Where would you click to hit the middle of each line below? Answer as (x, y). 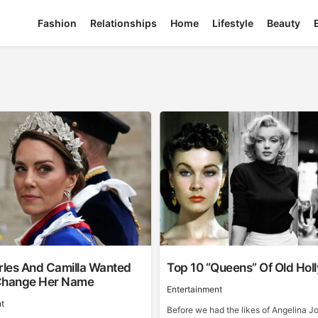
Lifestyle (233, 23)
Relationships (124, 23)
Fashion (57, 23)
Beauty (284, 23)
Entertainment (195, 289)
